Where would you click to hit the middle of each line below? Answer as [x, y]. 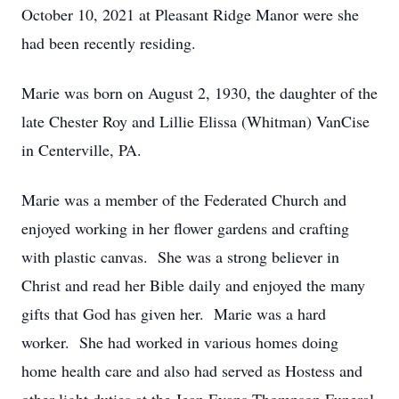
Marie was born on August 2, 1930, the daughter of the [199, 93]
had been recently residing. [109, 43]
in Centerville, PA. [81, 150]
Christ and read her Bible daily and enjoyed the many [193, 285]
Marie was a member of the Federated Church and [184, 199]
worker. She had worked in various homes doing [180, 342]
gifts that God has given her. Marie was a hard [174, 313]
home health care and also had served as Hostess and [192, 370]
